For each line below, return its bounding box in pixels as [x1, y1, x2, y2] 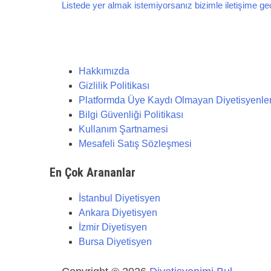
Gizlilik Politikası [79, 80, 149, 91]
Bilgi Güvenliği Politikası [79, 109, 183, 120]
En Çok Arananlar [50, 165, 135, 180]
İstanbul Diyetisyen [79, 193, 160, 203]
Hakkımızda [79, 66, 129, 76]
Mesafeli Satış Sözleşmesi [79, 139, 192, 149]
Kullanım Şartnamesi [79, 124, 168, 134]
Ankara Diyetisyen [79, 207, 157, 218]
